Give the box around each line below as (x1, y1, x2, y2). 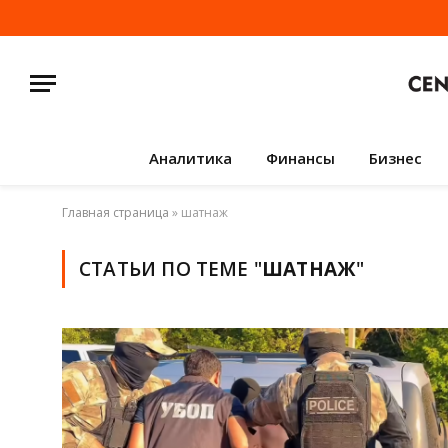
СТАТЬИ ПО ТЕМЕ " (79, 256, 263, 282)
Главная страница (62, 204, 169, 221)
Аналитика (148, 148, 232, 168)
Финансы (265, 148, 335, 168)
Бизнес (368, 148, 422, 168)
